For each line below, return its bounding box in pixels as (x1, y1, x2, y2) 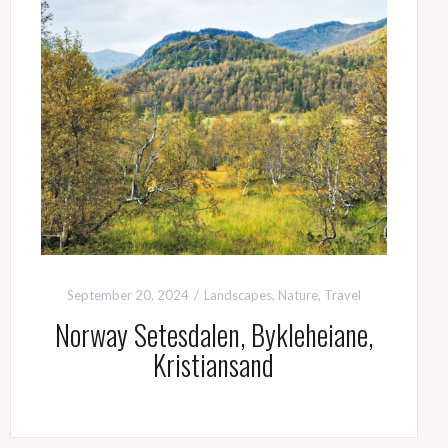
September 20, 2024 (66, 287, 189, 304)
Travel (323, 287, 361, 304)
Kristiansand (153, 344, 275, 386)
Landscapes (203, 287, 272, 304)
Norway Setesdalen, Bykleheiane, (54, 314, 373, 356)
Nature (277, 287, 318, 304)
